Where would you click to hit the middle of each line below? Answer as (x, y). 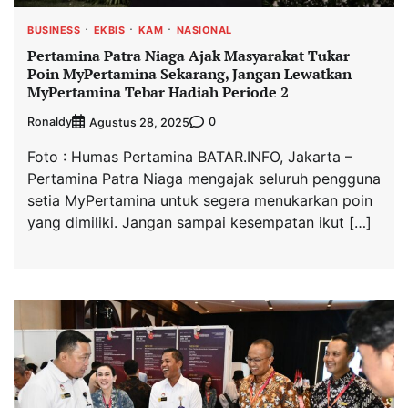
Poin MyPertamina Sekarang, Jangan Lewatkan (189, 74)
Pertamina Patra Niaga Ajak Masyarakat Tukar (189, 56)
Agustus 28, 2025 (139, 122)
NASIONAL (204, 31)
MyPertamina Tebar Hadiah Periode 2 (158, 92)
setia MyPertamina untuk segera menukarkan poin (200, 200)
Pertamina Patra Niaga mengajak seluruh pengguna (204, 178)
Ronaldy (50, 122)
